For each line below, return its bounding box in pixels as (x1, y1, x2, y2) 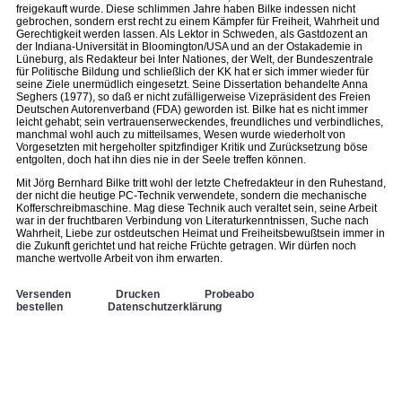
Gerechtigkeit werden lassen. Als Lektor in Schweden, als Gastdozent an (16, 28, 368, 40)
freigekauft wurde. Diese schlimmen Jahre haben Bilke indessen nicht (16, 3, 355, 15)
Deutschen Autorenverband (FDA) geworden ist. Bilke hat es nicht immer (16, 103, 368, 116)
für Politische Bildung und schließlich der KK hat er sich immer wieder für (16, 66, 369, 78)
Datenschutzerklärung (108, 301, 222, 313)
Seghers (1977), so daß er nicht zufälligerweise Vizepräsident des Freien (16, 91, 371, 103)
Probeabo (205, 288, 254, 301)
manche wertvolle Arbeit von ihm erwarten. (16, 252, 223, 265)
